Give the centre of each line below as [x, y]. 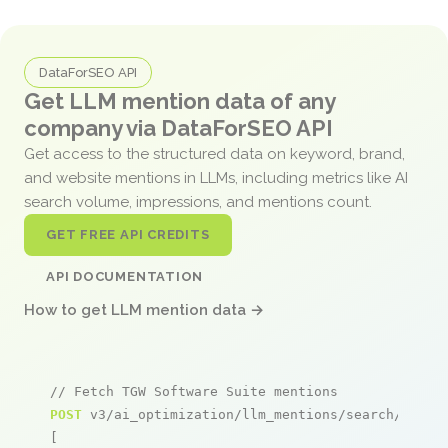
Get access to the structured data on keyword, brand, [214, 153]
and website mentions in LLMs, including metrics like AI [216, 177]
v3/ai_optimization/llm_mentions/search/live [258, 414]
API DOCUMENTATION [125, 276]
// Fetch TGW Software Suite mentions [194, 391]
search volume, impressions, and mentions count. [200, 201]
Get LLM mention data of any [179, 100]
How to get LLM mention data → [144, 309]
